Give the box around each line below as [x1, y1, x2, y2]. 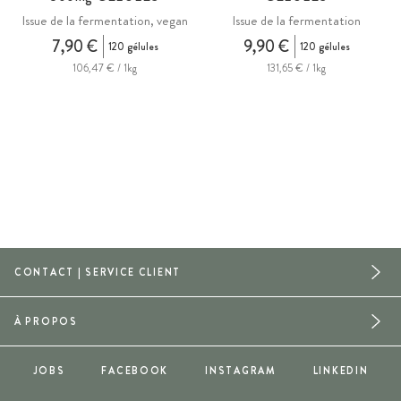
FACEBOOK [101, 363, 169, 378]
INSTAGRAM [205, 363, 277, 378]
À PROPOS [14, 314, 78, 328]
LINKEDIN [312, 363, 369, 378]
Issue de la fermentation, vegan [21, 11, 188, 31]
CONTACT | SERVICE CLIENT [14, 265, 182, 279]
